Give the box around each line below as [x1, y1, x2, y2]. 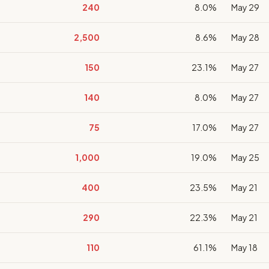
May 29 [231, 2, 259, 13]
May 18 [231, 242, 258, 253]
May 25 [231, 152, 259, 163]
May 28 [231, 32, 259, 43]
